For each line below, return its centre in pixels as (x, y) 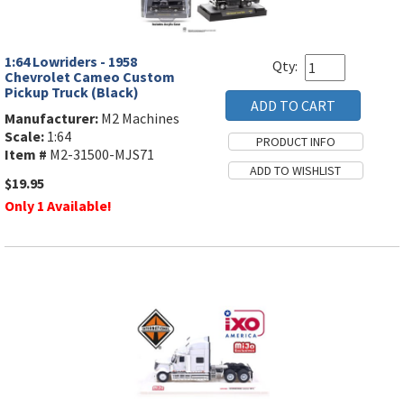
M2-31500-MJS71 (101, 155)
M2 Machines (139, 119)
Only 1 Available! (58, 206)
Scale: (24, 137)
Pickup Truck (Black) (72, 92)
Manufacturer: (51, 119)
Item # (26, 155)
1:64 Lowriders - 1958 (71, 62)
